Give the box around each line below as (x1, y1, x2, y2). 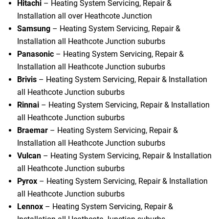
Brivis (17, 74, 37, 84)
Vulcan (17, 151, 41, 160)
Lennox (17, 201, 43, 211)
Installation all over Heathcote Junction (17, 11, 152, 21)
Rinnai (17, 100, 39, 109)
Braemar (17, 125, 48, 135)
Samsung (17, 23, 50, 33)
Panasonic (17, 49, 54, 59)
